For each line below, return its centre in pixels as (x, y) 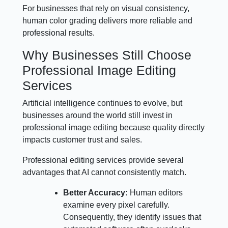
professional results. (59, 33)
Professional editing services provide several (103, 160)
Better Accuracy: (97, 192)
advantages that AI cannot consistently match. (105, 172)
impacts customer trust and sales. (82, 139)
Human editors (156, 192)
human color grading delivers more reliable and (108, 20)
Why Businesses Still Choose (107, 55)
